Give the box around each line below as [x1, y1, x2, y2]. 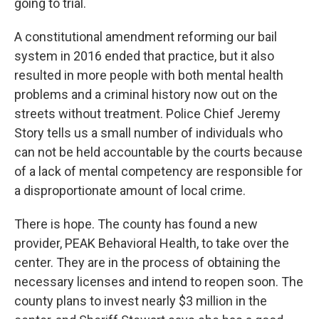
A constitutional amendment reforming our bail [14, 29, 277, 44]
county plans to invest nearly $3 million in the [14, 293, 267, 308]
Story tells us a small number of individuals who [14, 125, 283, 140]
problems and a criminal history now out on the [14, 87, 278, 102]
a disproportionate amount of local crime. [14, 183, 246, 198]
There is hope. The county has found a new [14, 216, 258, 231]
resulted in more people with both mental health [14, 68, 283, 83]
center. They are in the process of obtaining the [14, 255, 281, 270]
